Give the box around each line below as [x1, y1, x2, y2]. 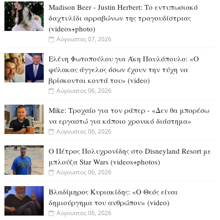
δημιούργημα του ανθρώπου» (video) [48, 197, 169, 207]
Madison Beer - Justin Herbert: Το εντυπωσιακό [48, 2, 198, 12]
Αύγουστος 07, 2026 [56, 35, 111, 43]
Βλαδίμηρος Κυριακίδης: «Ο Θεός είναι [48, 187, 178, 196]
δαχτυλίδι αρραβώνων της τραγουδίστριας [48, 13, 191, 23]
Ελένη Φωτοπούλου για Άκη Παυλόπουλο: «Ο [48, 54, 199, 63]
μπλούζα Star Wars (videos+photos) [48, 157, 160, 166]
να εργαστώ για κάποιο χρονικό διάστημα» [48, 116, 192, 126]
